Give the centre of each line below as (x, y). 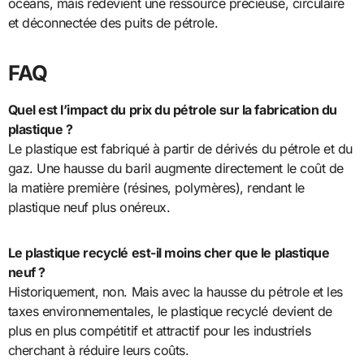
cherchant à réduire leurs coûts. (98, 350)
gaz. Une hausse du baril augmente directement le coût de (175, 168)
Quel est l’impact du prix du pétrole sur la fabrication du (172, 109)
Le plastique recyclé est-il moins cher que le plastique (169, 252)
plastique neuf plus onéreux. (89, 207)
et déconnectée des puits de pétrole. (113, 22)
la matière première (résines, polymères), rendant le (156, 187)
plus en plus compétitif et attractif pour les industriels (159, 330)
